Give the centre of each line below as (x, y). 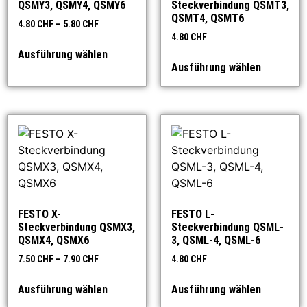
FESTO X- (39, 214)
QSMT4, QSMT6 (208, 19)
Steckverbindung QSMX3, (76, 227)
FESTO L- (193, 214)
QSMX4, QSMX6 (53, 240)
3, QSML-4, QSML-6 (216, 240)
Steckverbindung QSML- (228, 227)
